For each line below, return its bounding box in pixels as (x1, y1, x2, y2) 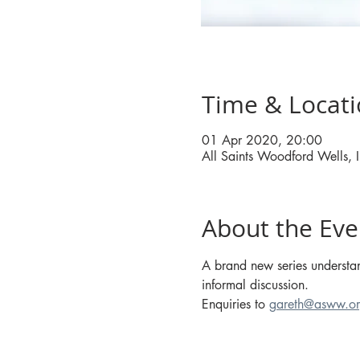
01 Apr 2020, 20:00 (201, 132, 322, 149)
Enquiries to (201, 296, 269, 313)
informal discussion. (201, 276, 309, 293)
